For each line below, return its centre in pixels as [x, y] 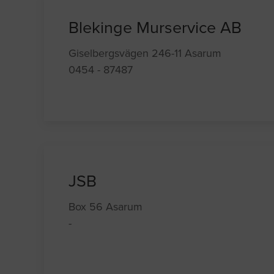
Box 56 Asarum [106, 207]
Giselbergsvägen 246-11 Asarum [145, 54]
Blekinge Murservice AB [155, 28]
